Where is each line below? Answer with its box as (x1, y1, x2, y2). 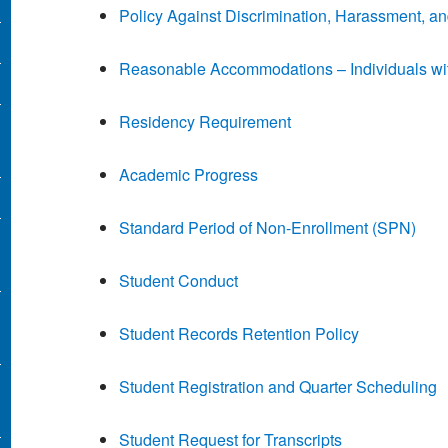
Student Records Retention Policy (118, 322, 359, 346)
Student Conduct (118, 269, 238, 293)
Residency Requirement (118, 110, 291, 134)
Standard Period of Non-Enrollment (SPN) (118, 216, 416, 240)
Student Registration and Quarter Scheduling (118, 375, 437, 399)
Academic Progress (118, 163, 258, 187)
